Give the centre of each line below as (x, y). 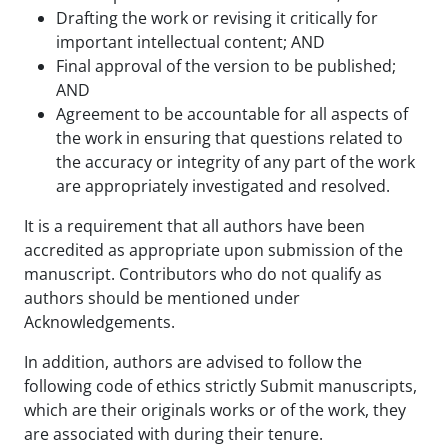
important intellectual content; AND (190, 41)
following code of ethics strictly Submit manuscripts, (220, 385)
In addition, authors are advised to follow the (193, 361)
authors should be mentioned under (162, 297)
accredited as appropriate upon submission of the (213, 249)
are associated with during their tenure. (175, 433)
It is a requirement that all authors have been (194, 225)
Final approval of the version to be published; (226, 65)
